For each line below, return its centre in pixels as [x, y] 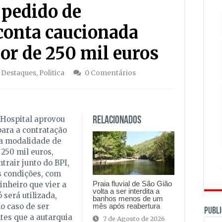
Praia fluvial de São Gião [132, 183]
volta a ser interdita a [126, 191]
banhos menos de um [128, 198]
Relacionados [117, 120]
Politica [52, 73]
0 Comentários [110, 73]
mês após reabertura [126, 206]
